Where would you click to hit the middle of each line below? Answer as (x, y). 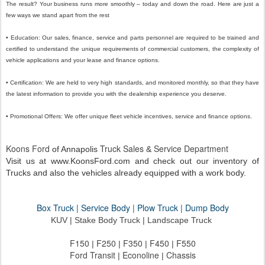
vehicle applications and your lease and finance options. (83, 60)
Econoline (140, 255)
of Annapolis (75, 149)
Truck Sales (122, 149)
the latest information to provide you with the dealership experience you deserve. (116, 94)
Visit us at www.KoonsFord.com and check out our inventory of (132, 161)
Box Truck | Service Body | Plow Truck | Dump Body (132, 208)
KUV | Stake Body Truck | (99, 220)
